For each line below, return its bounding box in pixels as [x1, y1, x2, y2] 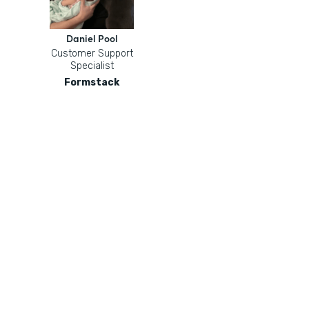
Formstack [64, 77, 119, 88]
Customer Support [50, 48, 133, 59]
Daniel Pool [66, 31, 118, 45]
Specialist [70, 60, 114, 72]
